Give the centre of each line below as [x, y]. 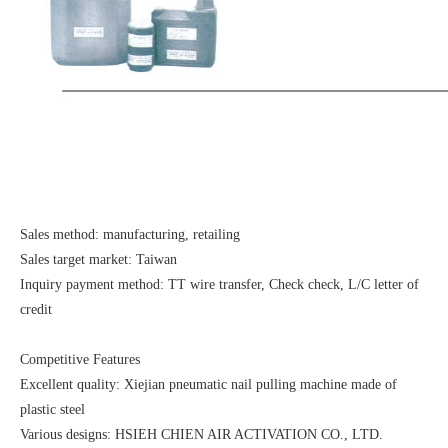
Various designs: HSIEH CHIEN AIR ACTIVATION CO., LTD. [201, 434]
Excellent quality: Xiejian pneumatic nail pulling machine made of [208, 384]
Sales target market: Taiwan [98, 259]
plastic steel [52, 409]
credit [36, 309]
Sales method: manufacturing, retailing [130, 234]
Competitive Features [80, 359]
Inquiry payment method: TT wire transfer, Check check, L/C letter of [219, 284]
